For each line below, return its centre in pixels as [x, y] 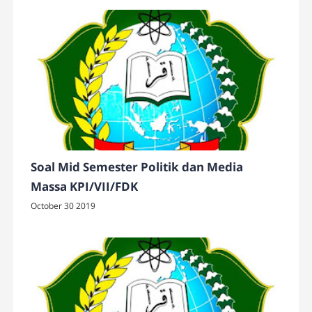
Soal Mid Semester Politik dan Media [137, 167]
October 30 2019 [63, 206]
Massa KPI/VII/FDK [85, 187]
